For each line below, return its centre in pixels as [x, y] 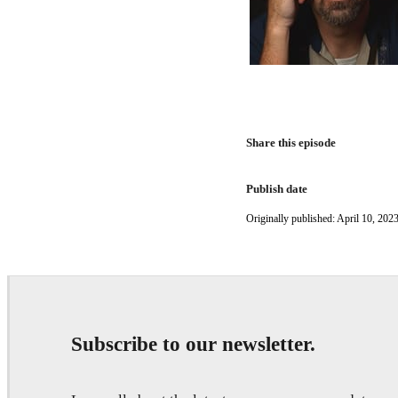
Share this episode [291, 142]
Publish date [277, 188]
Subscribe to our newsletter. [193, 343]
